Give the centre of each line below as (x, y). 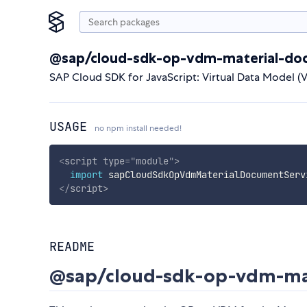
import (86, 174)
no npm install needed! (138, 128)
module (152, 161)
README (72, 247)
